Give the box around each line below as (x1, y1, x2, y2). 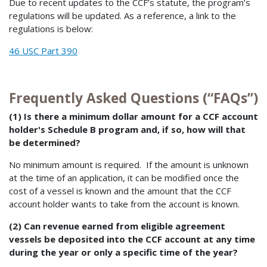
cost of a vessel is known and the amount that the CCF (9, 184, 231, 197)
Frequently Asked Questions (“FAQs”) (9, 89, 258, 108)
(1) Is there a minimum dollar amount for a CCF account (9, 110, 258, 122)
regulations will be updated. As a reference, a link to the (9, 10, 236, 22)
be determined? (9, 136, 80, 148)
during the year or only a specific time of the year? (9, 246, 238, 258)
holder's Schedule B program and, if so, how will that (9, 123, 246, 135)
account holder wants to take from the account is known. (9, 197, 240, 210)
